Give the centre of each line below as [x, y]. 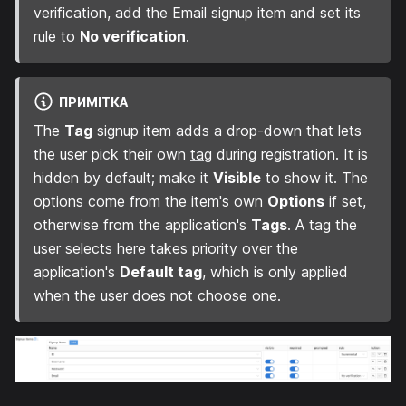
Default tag [161, 272]
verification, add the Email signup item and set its [197, 12]
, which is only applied [275, 272]
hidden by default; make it [123, 178]
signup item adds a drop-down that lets [227, 131]
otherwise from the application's [142, 225]
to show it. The [314, 178]
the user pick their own [112, 155]
